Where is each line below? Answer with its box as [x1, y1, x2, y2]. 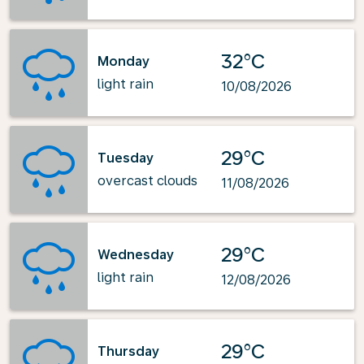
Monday [97, 53, 149, 69]
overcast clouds [97, 172, 197, 188]
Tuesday [97, 149, 154, 166]
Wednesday [97, 246, 174, 262]
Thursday [97, 343, 159, 359]
